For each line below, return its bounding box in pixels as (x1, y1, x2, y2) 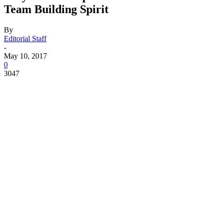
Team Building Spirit (4, 2, 108, 15)
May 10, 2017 (4, 51, 47, 60)
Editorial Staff (4, 34, 46, 43)
